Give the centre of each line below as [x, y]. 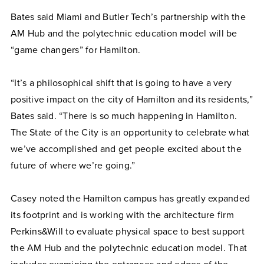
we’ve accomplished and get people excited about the [126, 149]
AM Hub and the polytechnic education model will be [124, 33]
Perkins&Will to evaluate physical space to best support [128, 231]
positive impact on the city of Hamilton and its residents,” [132, 99]
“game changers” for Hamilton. [76, 50]
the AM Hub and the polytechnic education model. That [129, 248]
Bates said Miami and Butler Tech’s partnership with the [128, 17]
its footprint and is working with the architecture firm [122, 215]
